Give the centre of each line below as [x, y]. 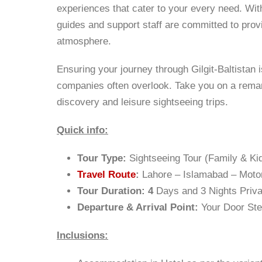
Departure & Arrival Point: [139, 207]
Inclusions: [82, 235]
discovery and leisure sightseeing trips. [142, 102]
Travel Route [106, 175]
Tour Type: [102, 158]
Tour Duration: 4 [117, 191]
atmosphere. [84, 41]
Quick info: [82, 130]
